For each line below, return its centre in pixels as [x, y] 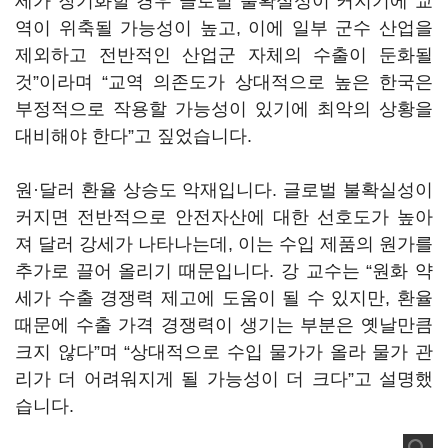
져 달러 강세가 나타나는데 [121, 244]
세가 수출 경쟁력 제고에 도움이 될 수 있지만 [200, 298]
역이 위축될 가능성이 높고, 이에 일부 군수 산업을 [224, 28]
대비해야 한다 [71, 136]
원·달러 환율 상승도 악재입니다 [144, 190]
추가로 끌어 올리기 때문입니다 [142, 271]
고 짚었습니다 [190, 136]
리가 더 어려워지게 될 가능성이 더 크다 [181, 379]
